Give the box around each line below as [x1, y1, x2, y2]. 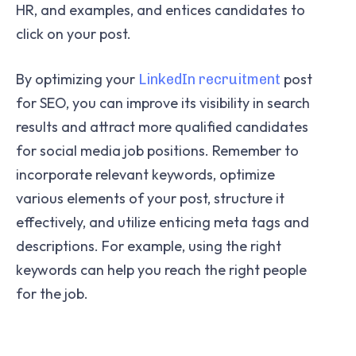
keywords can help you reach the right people [16, 261, 307, 280]
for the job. [16, 284, 88, 304]
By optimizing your [16, 70, 138, 89]
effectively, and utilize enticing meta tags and [16, 213, 309, 232]
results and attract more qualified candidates [16, 118, 308, 137]
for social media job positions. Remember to [16, 141, 299, 161]
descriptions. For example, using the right [16, 237, 281, 256]
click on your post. [16, 25, 131, 44]
